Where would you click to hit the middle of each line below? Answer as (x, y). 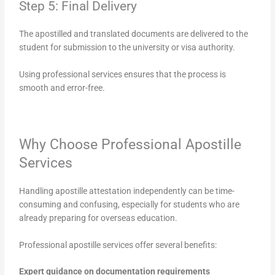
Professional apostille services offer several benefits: (118, 245)
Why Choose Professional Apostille (130, 144)
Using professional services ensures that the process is (123, 74)
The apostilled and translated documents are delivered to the (134, 34)
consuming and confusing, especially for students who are (130, 204)
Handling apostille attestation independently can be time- (127, 191)
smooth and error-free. (62, 87)
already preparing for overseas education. (99, 218)
